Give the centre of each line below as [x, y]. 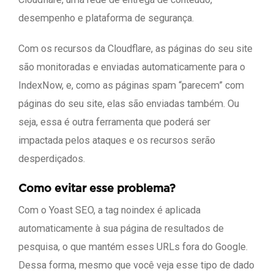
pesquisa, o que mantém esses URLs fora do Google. [133, 247]
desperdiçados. [52, 159]
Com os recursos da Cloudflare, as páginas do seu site [135, 49]
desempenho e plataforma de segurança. [106, 18]
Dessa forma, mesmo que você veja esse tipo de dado [136, 265]
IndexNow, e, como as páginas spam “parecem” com [131, 86]
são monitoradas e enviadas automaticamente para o [132, 67]
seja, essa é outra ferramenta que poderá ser [114, 122]
